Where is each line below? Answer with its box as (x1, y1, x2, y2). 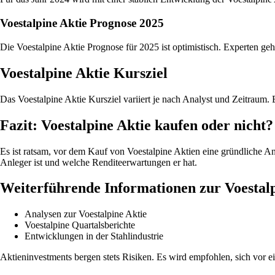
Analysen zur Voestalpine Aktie (25, 209, 147, 220)
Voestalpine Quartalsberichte (25, 220, 135, 231)
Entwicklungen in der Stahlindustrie (25, 231, 163, 242)
